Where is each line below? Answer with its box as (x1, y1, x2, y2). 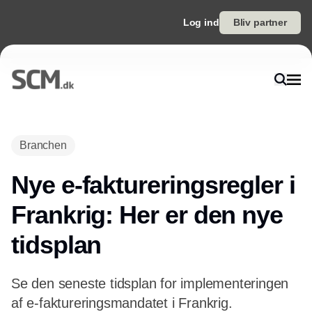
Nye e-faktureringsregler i (11, 171, 295, 199)
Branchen (19, 139, 67, 151)
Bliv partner (233, 17, 287, 28)
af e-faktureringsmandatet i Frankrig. (11, 295, 233, 311)
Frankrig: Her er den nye (11, 201, 283, 229)
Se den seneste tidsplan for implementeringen (11, 276, 289, 291)
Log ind (182, 17, 219, 28)
